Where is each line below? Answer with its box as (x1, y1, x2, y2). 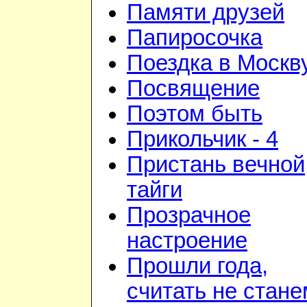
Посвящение (127, 76, 260, 101)
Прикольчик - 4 (127, 127, 278, 152)
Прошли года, (127, 254, 268, 279)
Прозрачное (127, 203, 251, 228)
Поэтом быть (127, 101, 262, 127)
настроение (127, 228, 247, 254)
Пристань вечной (127, 152, 305, 177)
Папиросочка (127, 25, 262, 51)
